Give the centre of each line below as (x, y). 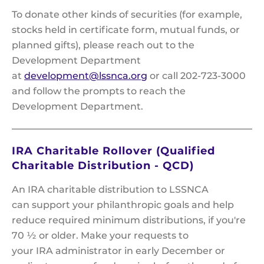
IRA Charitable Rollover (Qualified (113, 151)
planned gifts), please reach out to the (103, 45)
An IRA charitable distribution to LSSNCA (110, 190)
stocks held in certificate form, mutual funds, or (126, 30)
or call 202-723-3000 (197, 76)
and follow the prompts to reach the (99, 91)
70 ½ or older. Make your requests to (100, 236)
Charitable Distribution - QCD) (103, 166)
